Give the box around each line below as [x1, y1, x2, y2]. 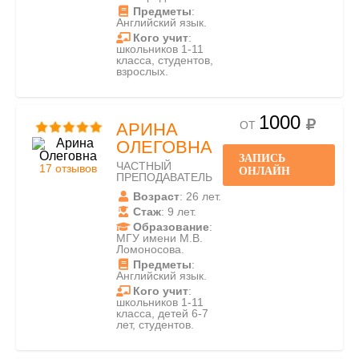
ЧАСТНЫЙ [116, 159, 171, 172]
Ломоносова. [116, 243, 184, 256]
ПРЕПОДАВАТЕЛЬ [116, 171, 212, 184]
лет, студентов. [116, 318, 194, 331]
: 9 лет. [161, 205, 196, 218]
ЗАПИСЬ [239, 152, 285, 164]
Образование [133, 220, 209, 233]
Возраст [133, 190, 179, 203]
